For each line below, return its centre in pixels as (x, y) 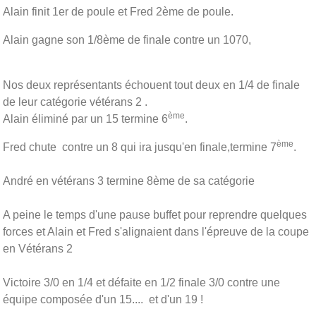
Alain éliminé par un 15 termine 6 (85, 119)
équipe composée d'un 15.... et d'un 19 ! (103, 299)
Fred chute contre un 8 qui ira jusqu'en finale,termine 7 (140, 147)
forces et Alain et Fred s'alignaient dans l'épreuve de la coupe (156, 231)
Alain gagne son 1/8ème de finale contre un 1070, (127, 39)
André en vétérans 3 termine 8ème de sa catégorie (129, 181)
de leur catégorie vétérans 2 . (75, 102)
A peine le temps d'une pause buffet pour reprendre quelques (155, 214)
